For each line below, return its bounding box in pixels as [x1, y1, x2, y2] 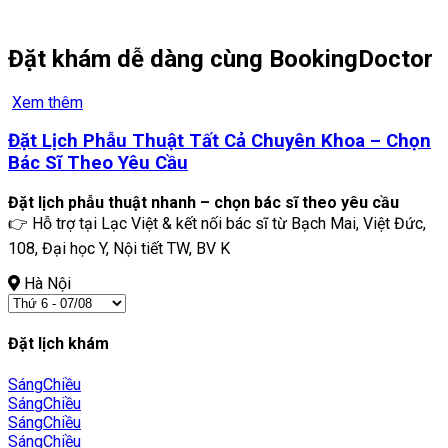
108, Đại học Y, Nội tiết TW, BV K [8, 239, 230, 259]
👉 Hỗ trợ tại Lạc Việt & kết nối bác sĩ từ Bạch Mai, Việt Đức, [8, 214, 426, 234]
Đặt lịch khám [8, 334, 109, 354]
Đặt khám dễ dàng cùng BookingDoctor [8, 44, 433, 73]
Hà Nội [20, 274, 71, 294]
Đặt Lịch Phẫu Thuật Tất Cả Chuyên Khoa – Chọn [8, 130, 431, 153]
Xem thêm [12, 92, 83, 112]
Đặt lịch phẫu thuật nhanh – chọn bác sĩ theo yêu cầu [8, 193, 399, 213]
